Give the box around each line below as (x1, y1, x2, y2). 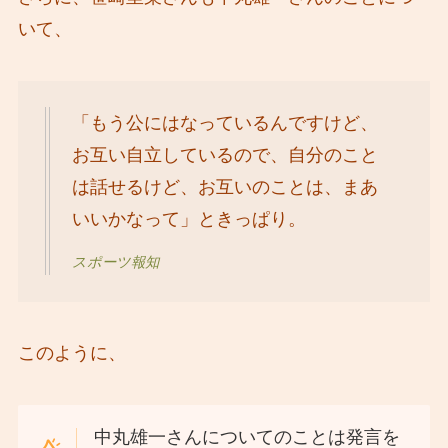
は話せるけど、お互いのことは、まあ (71, 177, 378, 198)
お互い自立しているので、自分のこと (71, 145, 378, 166)
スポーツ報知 (71, 253, 159, 270)
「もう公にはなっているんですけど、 (71, 113, 378, 134)
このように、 (17, 343, 126, 364)
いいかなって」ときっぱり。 (71, 209, 306, 230)
